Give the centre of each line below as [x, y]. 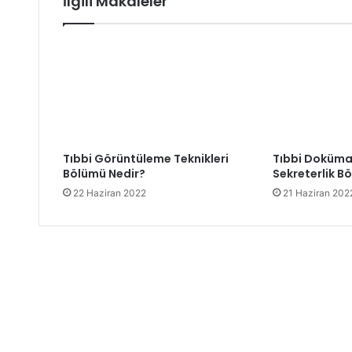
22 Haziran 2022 [109, 89]
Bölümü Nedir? [104, 70]
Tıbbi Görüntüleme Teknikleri [145, 55]
